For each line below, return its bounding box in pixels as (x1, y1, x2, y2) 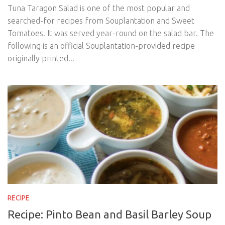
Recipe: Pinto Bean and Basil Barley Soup (8, 208, 211, 221)
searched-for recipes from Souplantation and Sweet (8, 16, 194, 25)
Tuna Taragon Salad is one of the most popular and (8, 3, 190, 13)
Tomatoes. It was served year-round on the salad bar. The (8, 28, 214, 38)
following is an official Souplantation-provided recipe (8, 41, 195, 50)
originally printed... (8, 53, 74, 63)
